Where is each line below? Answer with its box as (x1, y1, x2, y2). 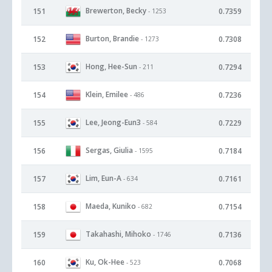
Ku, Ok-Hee (86, 256, 124, 267)
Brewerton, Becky (86, 5, 146, 16)
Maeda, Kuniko (86, 200, 136, 211)
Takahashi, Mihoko (86, 228, 151, 239)
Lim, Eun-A (86, 172, 121, 183)
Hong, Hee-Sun (86, 61, 137, 72)
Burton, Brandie (86, 33, 139, 44)
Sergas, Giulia (86, 144, 133, 155)
